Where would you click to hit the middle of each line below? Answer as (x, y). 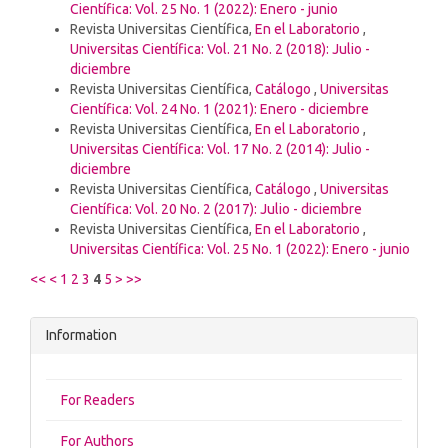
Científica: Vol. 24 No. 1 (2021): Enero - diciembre (219, 108)
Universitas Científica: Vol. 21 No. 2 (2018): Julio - (220, 48)
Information (81, 334)
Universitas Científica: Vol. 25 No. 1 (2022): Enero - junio (240, 248)
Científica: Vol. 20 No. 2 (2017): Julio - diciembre (216, 208)
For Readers (98, 399)
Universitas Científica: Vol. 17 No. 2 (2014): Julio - (220, 148)
